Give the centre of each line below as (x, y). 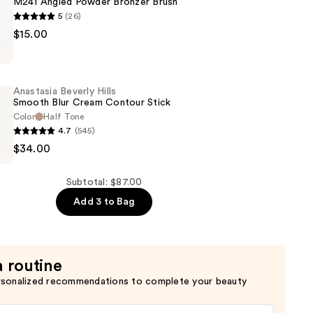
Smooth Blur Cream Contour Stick (92, 103)
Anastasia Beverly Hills (65, 92)
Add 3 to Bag (104, 202)
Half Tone (64, 117)
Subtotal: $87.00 (104, 183)
